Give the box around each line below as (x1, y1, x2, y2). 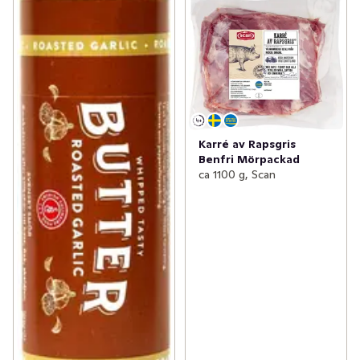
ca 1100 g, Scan (198, 166, 276, 182)
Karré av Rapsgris (198, 136, 296, 151)
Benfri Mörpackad (198, 151, 300, 166)
